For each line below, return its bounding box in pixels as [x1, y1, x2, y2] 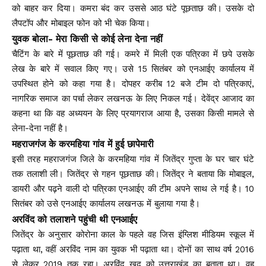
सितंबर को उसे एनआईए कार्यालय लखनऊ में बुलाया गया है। [12, 198, 200, 209]
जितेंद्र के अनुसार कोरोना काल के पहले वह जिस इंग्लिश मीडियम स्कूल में [12, 229, 254, 240]
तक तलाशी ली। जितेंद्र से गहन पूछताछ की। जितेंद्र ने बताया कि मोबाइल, [12, 169, 254, 179]
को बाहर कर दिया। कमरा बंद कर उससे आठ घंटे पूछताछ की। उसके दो [12, 3, 254, 14]
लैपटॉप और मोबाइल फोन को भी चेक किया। [12, 18, 150, 28]
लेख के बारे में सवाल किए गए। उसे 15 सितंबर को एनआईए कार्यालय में [12, 64, 254, 74]
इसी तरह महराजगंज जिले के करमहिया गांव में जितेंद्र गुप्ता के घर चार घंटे [12, 154, 254, 164]
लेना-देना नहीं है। [12, 123, 68, 134]
